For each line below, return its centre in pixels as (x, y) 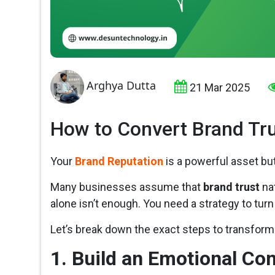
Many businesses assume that (127, 187)
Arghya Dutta (122, 86)
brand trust (232, 187)
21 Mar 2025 (220, 88)
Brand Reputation (119, 161)
